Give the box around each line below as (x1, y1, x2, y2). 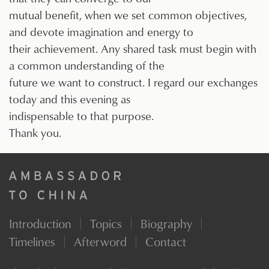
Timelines (9, 232, 55, 250)
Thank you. (9, 124, 61, 141)
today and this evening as (9, 91, 130, 107)
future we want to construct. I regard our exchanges (9, 74, 258, 91)
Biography (141, 214, 192, 232)
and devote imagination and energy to (9, 23, 193, 40)
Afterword (74, 232, 127, 250)
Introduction (9, 214, 71, 232)
